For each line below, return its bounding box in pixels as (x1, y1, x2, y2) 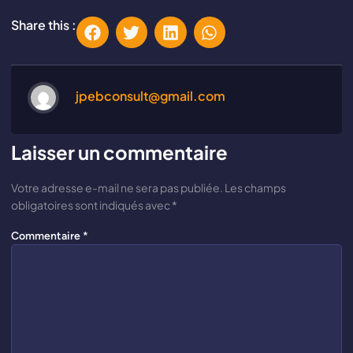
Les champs (225, 180, 286, 195)
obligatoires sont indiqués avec (11, 198, 172, 213)
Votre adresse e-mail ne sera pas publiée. (11, 180, 223, 195)
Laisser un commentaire (11, 140, 228, 165)
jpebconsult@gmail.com (76, 87, 225, 105)
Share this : (11, 16, 76, 33)
